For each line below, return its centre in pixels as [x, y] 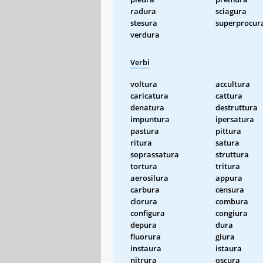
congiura [232, 213]
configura [148, 213]
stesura [144, 23]
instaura [146, 248]
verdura [145, 34]
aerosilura [149, 178]
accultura [233, 84]
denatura [147, 107]
